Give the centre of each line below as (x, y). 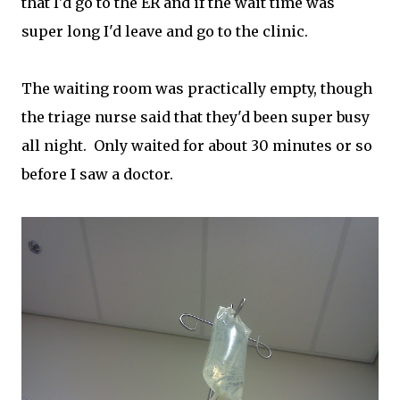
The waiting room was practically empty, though (197, 88)
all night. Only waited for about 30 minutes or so (197, 146)
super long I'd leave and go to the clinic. (165, 31)
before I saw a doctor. (97, 174)
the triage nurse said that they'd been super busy (196, 117)
